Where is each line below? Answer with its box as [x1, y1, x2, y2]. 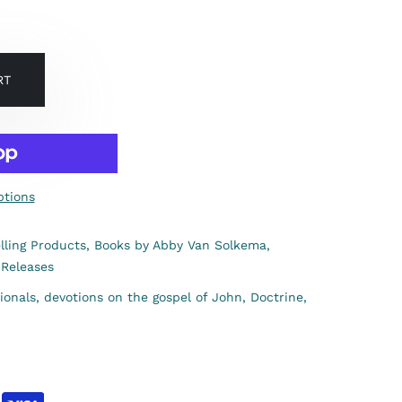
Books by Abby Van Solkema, [94, 238, 270, 252]
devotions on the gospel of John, [44, 290, 246, 304]
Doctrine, [250, 290, 307, 304]
